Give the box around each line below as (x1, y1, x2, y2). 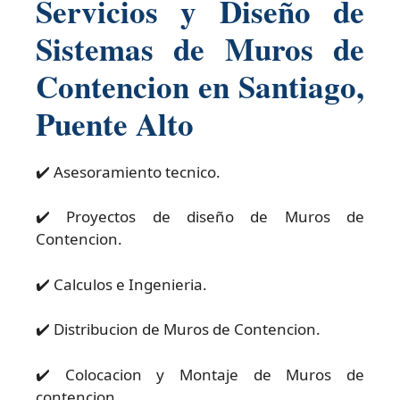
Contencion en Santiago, (36, 62, 364, 109)
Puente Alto (36, 100, 194, 146)
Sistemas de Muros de (36, 25, 364, 71)
